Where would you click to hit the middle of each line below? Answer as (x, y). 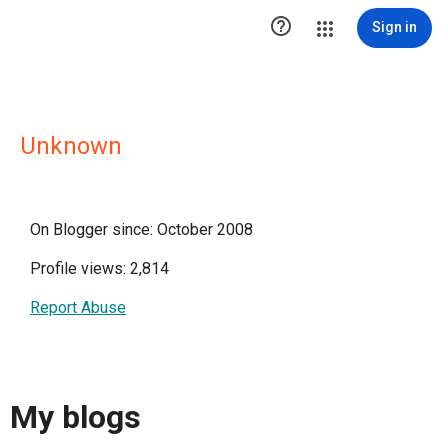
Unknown (71, 146)
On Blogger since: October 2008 (141, 229)
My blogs (75, 417)
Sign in (394, 27)
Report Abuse (78, 307)
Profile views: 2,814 (99, 268)
